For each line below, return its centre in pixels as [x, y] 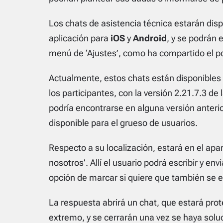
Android [150, 38]
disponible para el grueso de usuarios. [123, 122]
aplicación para [79, 38]
